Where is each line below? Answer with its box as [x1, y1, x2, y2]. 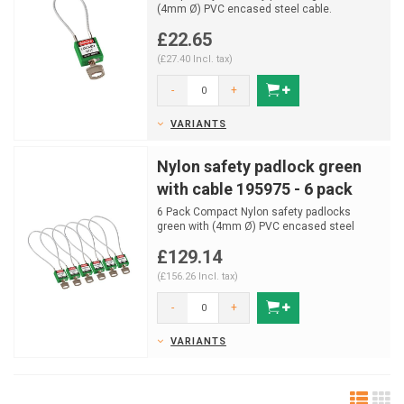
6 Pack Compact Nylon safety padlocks [157, 206, 351, 218]
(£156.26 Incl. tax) [157, 271, 238, 282]
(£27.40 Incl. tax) [157, 53, 233, 65]
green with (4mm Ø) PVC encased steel [157, 220, 354, 233]
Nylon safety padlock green [157, 157, 362, 176]
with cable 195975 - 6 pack [157, 179, 353, 198]
